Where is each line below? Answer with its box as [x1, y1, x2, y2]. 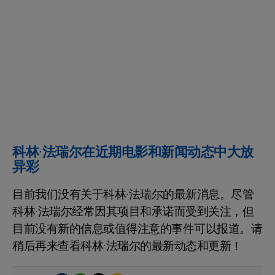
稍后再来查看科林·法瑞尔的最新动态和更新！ [12, 237, 242, 255]
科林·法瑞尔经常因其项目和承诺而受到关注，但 [12, 203, 254, 220]
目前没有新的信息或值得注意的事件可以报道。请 [12, 220, 262, 238]
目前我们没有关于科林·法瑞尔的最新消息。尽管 [12, 185, 254, 203]
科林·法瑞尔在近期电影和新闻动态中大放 [12, 142, 254, 162]
